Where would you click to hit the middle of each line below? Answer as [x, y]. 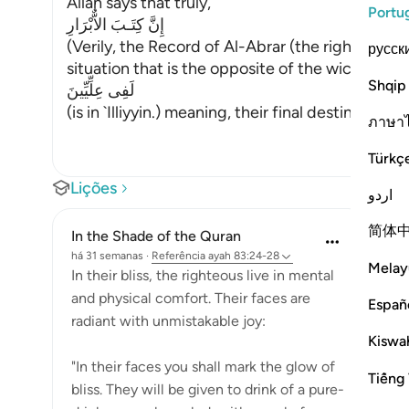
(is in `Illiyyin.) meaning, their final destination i [231, 112]
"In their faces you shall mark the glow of [203, 367]
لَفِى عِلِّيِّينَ [100, 90]
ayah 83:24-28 [244, 256]
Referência [178, 256]
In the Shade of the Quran [156, 236]
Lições [94, 188]
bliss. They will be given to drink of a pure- [208, 389]
